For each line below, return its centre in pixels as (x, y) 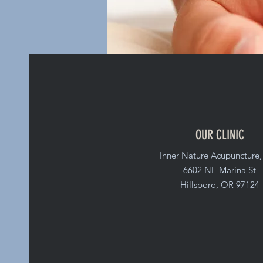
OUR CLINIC (220, 135)
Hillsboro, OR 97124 (220, 185)
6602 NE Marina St (220, 170)
